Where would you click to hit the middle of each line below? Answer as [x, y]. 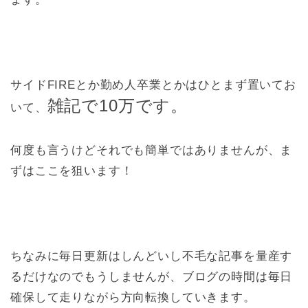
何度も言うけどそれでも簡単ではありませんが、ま [152, 151]
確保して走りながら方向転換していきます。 [133, 298]
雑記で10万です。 [118, 106]
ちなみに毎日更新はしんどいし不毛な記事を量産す [152, 256]
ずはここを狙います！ [72, 171]
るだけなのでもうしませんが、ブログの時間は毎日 [152, 277]
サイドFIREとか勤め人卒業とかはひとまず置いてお [153, 85]
